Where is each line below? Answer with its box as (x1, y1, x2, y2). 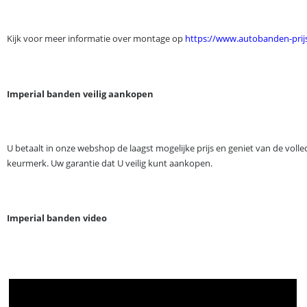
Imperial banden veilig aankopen (7, 88, 153, 100)
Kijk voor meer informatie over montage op (7, 32, 185, 45)
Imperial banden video (7, 212, 107, 224)
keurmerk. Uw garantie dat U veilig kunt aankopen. (7, 157, 212, 169)
